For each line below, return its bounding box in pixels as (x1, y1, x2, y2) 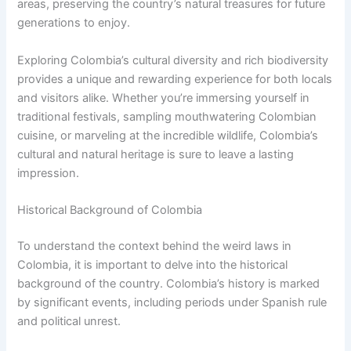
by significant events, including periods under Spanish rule (17, 295, 327, 309)
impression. (17, 165, 80, 180)
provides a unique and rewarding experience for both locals (17, 71, 333, 86)
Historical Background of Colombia (17, 203, 203, 218)
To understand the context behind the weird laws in (17, 239, 292, 253)
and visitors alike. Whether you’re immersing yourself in (17, 90, 310, 105)
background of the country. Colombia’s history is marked (17, 277, 320, 291)
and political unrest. (17, 314, 121, 328)
